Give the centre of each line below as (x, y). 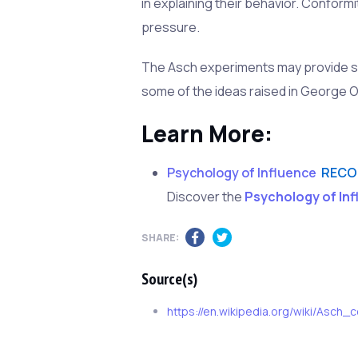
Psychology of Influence (242, 173)
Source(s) (170, 279)
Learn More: (207, 134)
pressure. (171, 28)
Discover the (206, 197)
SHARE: (161, 238)
